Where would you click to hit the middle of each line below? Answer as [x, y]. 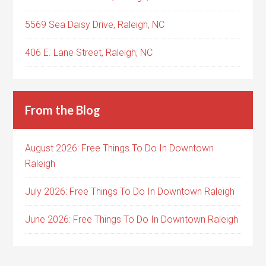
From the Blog [63, 110]
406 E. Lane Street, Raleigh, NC [89, 53]
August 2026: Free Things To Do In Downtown [120, 148]
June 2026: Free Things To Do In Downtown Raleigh [132, 220]
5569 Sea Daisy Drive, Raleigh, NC [95, 25]
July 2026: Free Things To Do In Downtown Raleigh [130, 192]
